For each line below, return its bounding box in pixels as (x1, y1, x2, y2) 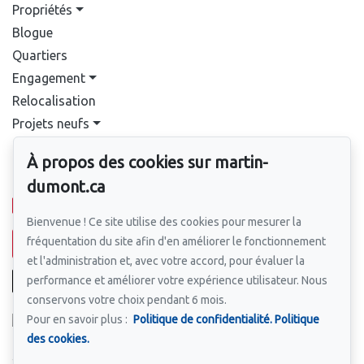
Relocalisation (12, 93, 96, 108)
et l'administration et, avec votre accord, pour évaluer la (27, 254, 305, 267)
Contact (12, 139, 59, 154)
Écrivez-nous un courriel (42, 236, 187, 251)
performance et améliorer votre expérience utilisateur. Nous (27, 274, 327, 287)
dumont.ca (27, 177, 105, 196)
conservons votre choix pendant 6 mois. (27, 293, 227, 306)
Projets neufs (12, 116, 89, 131)
